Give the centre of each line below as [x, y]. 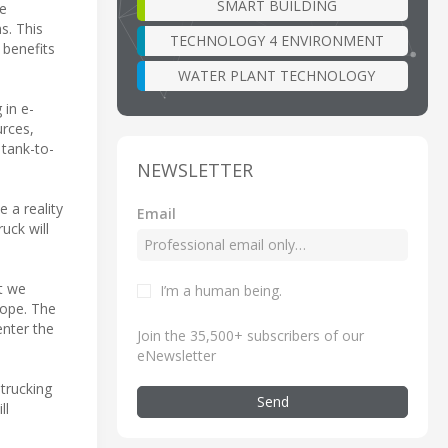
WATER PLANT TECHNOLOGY [276, 75]
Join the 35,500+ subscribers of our [250, 335]
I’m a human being [219, 290]
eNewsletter [176, 355]
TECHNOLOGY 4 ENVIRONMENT [276, 40]
